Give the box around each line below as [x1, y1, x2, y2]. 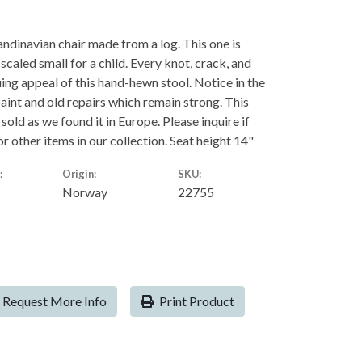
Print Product [157, 293, 234, 309]
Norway [62, 183, 107, 200]
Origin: [62, 166, 96, 180]
